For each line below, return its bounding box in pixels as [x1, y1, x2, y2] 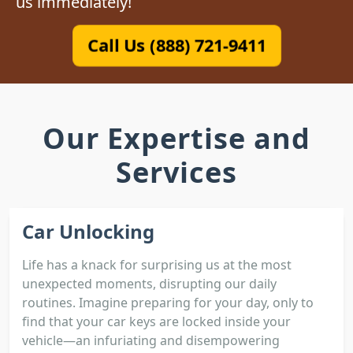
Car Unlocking [22, 217, 154, 244]
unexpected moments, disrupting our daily [22, 274, 277, 292]
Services [116, 152, 237, 191]
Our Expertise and [43, 118, 310, 158]
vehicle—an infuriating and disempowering [22, 331, 280, 349]
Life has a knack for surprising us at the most [22, 255, 292, 273]
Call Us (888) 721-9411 [87, 33, 266, 57]
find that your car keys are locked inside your [22, 312, 291, 330]
